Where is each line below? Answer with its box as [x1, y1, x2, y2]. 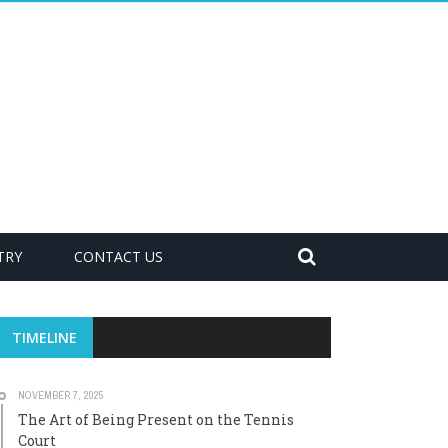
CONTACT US [74, 247, 163, 266]
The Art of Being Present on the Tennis [18, 410, 294, 429]
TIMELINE [12, 328, 77, 347]
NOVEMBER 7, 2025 [18, 388, 104, 402]
